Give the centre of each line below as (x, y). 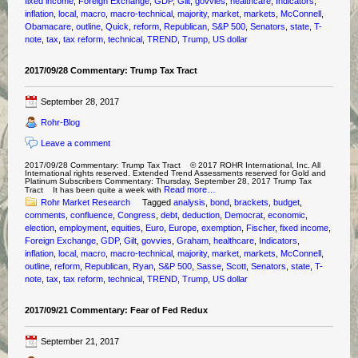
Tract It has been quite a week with (95, 190)
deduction (201, 215)
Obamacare (48, 26)
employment (83, 228)
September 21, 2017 (80, 341)
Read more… (190, 189)
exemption (222, 228)
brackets (252, 202)
